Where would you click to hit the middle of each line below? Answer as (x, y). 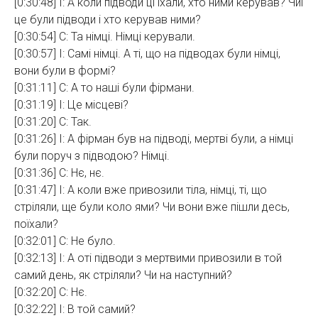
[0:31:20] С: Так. (53, 122)
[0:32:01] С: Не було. (65, 241)
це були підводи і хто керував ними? (108, 20)
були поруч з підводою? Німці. (92, 156)
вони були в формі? (65, 71)
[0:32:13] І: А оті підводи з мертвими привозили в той (148, 258)
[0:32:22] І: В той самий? (75, 309)
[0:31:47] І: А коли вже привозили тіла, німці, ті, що (141, 190)
